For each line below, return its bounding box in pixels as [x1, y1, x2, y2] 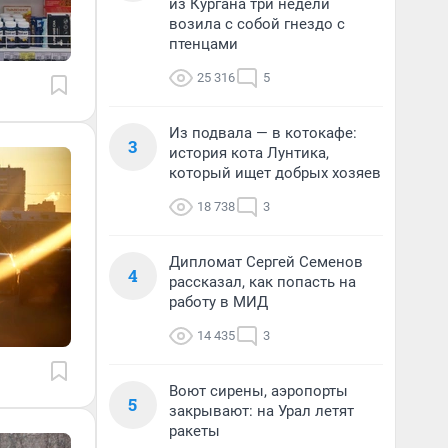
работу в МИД [169, 293, 268, 311]
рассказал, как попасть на [169, 273, 356, 291]
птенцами [169, 35, 238, 53]
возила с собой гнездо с [169, 15, 345, 33]
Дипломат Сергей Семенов [169, 253, 363, 271]
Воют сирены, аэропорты [169, 382, 348, 400]
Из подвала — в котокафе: [169, 124, 357, 142]
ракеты [169, 422, 220, 440]
